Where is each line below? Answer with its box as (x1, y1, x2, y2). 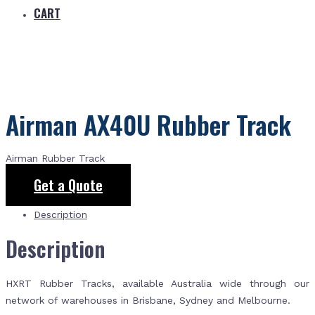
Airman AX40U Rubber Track (6, 105, 291, 143)
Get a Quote (34, 174, 103, 196)
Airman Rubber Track (6, 153, 105, 165)
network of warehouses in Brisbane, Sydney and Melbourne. (6, 295, 290, 306)
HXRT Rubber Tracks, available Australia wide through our (6, 278, 309, 289)
